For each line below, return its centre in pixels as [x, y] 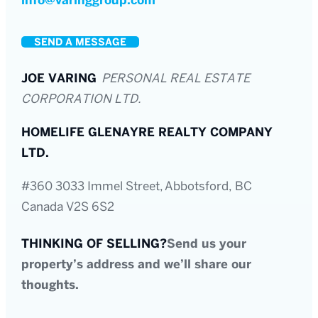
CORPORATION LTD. [82, 100]
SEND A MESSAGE [81, 43]
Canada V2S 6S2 [68, 208]
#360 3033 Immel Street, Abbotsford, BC [137, 187]
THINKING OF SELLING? [94, 244]
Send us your [207, 244]
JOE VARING [62, 79]
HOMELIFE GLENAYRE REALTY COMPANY [147, 133]
